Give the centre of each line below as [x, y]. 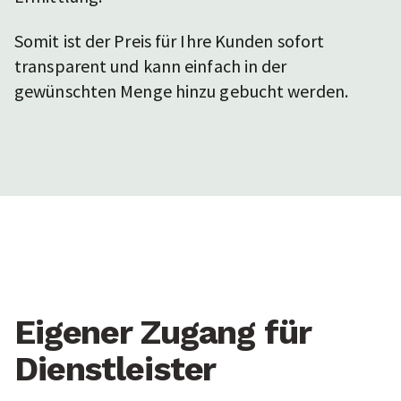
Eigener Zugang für [162, 333]
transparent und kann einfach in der [151, 66]
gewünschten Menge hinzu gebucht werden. [181, 91]
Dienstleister [115, 369]
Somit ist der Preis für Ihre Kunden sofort [170, 41]
